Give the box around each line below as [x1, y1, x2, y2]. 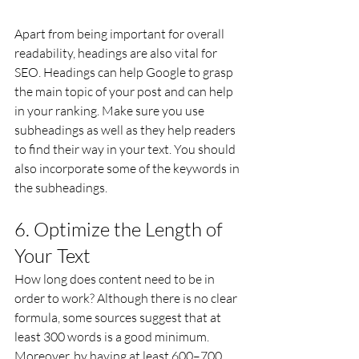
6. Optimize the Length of [14, 217, 227, 241]
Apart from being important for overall [14, 26, 227, 42]
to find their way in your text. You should [14, 141, 238, 157]
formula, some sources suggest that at [14, 309, 224, 325]
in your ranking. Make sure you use [14, 103, 207, 119]
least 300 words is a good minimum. [14, 329, 212, 345]
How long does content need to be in [14, 271, 217, 287]
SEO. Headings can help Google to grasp [14, 64, 236, 80]
